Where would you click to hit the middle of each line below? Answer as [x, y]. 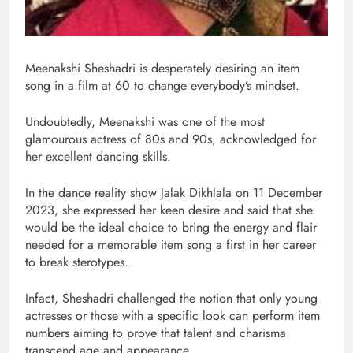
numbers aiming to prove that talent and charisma [156, 333]
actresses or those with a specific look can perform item [173, 316]
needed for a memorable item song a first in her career [171, 245]
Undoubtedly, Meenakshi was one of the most [145, 122]
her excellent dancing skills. [98, 157]
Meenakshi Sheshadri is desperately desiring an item [162, 69]
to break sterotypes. [77, 262]
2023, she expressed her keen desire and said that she [169, 210]
